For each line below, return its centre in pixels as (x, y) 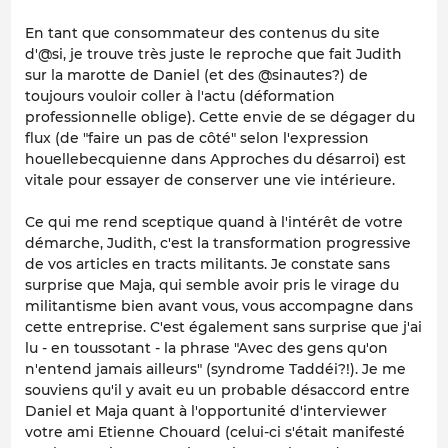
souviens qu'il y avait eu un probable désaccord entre (217, 389)
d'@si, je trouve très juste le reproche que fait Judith (213, 53)
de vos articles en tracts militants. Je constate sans (207, 263)
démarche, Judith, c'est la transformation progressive (218, 242)
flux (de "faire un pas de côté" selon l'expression (197, 137)
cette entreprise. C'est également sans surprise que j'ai (223, 326)
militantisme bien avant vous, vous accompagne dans (219, 305)
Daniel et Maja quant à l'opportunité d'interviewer (206, 410)
